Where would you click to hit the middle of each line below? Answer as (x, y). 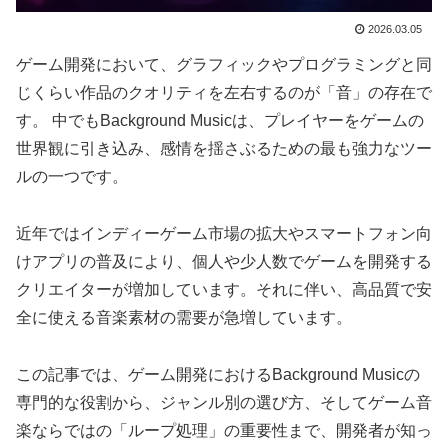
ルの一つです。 (72, 176)
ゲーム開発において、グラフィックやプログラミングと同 (224, 64)
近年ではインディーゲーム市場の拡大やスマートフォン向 (224, 233)
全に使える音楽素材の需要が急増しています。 (184, 317)
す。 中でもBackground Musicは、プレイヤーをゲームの (220, 120)
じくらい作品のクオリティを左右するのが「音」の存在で (224, 92)
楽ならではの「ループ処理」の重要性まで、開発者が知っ (224, 430)
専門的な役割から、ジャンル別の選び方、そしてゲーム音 (224, 402)
